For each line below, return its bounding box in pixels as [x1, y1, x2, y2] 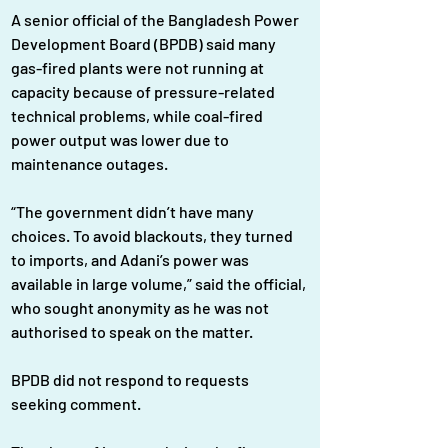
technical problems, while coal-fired [11, 106, 266, 126]
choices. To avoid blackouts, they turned [11, 226, 296, 246]
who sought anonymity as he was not [11, 298, 272, 318]
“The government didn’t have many [11, 202, 257, 222]
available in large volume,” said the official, [11, 274, 309, 294]
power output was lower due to [11, 130, 232, 150]
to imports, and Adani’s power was [11, 250, 252, 270]
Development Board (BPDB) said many [11, 34, 279, 54]
